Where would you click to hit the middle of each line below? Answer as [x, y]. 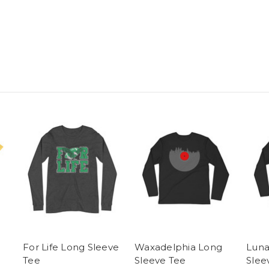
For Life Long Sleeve [71, 247]
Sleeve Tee [160, 261]
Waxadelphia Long [178, 247]
